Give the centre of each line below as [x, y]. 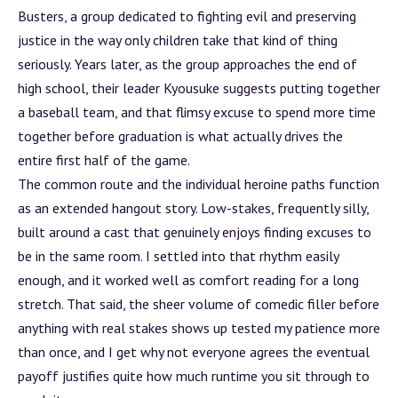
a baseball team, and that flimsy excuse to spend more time [197, 112]
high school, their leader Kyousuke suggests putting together [199, 88]
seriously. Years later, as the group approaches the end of [187, 64]
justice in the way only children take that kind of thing [178, 40]
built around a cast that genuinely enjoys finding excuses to [195, 232]
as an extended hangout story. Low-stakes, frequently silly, [193, 208]
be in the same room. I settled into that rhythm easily [178, 256]
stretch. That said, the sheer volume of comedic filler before [199, 304]
